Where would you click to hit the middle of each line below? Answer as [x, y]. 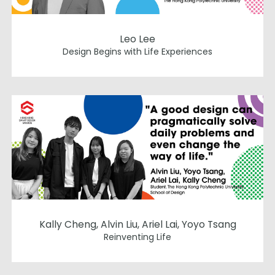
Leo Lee [137, 39]
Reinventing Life [137, 237]
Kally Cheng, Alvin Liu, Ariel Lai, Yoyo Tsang [137, 225]
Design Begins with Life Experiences [137, 51]
